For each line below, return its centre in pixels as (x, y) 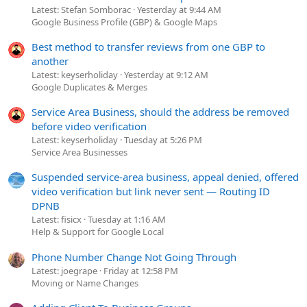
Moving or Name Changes (85, 283)
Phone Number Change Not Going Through (134, 257)
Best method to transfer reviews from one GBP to (148, 46)
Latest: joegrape (64, 270)
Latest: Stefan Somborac (81, 9)
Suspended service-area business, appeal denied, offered (165, 177)
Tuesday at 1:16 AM (127, 220)
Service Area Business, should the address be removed (160, 112)
